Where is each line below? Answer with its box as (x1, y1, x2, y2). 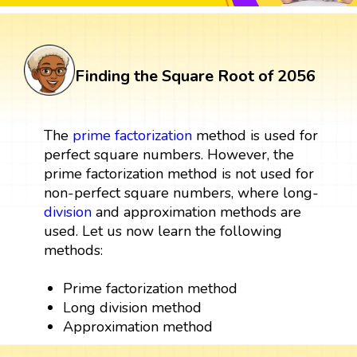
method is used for (191, 125, 318, 145)
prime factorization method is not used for (43, 163, 314, 183)
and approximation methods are (91, 202, 301, 222)
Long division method (63, 297, 202, 317)
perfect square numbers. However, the (43, 144, 294, 164)
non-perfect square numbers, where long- (43, 182, 319, 202)
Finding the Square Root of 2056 (75, 65, 316, 87)
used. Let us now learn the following (43, 221, 282, 241)
